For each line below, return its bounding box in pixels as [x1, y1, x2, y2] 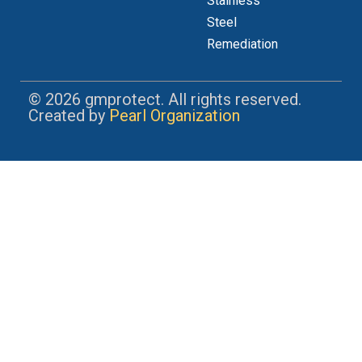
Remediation [206, 36, 278, 52]
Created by [28, 106, 109, 126]
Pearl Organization [109, 106, 240, 126]
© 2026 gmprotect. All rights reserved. [28, 90, 301, 110]
